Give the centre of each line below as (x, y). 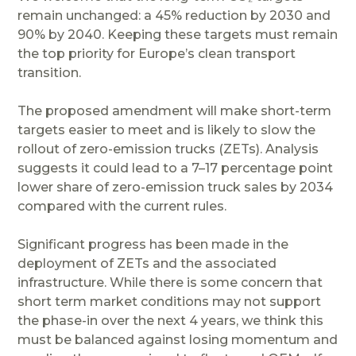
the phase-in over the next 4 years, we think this (171, 320)
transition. (50, 72)
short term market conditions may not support (170, 301)
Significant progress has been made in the (153, 244)
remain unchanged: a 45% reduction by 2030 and (174, 15)
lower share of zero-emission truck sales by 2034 (176, 187)
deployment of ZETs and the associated (147, 263)
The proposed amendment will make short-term (175, 110)
